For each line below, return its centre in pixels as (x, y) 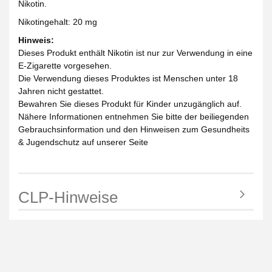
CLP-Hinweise (68, 197)
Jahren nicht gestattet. (61, 91)
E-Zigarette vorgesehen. (65, 65)
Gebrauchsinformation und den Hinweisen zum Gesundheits (134, 129)
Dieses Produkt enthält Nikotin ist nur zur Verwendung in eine (135, 53)
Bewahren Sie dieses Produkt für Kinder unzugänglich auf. (130, 104)
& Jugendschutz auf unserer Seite (83, 142)
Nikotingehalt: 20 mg (58, 22)
